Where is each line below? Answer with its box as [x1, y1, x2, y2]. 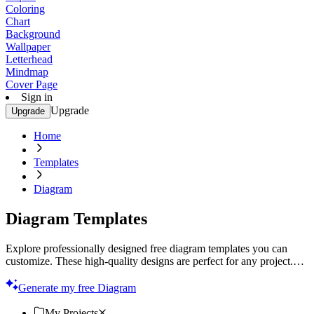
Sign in [21, 91, 53, 103]
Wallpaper [6, 41, 50, 53]
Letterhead [6, 53, 53, 65]
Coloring [6, 3, 45, 15]
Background [6, 28, 60, 40]
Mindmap [6, 66, 48, 78]
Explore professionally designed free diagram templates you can [6, 242, 287, 254]
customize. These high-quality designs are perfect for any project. [6, 254, 293, 267]
